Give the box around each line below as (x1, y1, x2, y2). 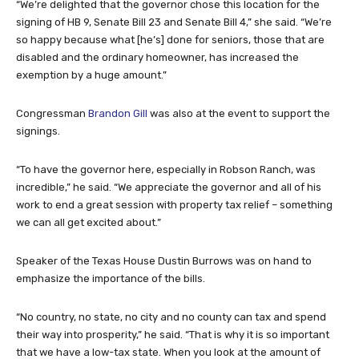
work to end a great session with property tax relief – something (16, 198, 333, 211)
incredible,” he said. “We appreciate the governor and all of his (16, 180, 321, 193)
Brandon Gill (88, 107, 147, 119)
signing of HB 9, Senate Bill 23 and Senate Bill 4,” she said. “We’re (16, 15, 332, 28)
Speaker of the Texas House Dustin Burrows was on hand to (16, 254, 312, 267)
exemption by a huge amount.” (16, 68, 167, 81)
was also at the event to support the (147, 107, 330, 119)
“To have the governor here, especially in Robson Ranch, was (16, 163, 316, 175)
